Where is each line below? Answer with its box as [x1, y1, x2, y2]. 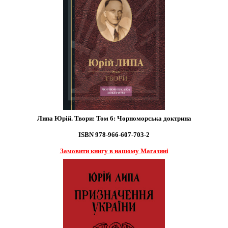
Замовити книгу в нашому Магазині [60, 147, 168, 155]
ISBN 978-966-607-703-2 [78, 131, 150, 139]
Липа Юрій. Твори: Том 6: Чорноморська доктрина [37, 115, 191, 123]
